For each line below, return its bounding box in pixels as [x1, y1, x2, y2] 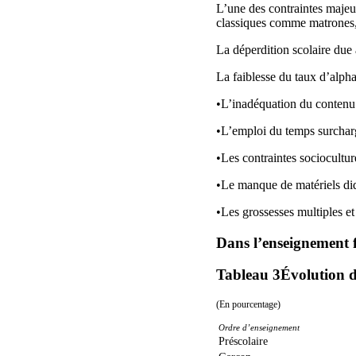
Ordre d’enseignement [219, 323, 300, 333]
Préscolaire [219, 335, 268, 348]
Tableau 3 [216, 266, 281, 284]
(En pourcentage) [216, 299, 281, 311]
